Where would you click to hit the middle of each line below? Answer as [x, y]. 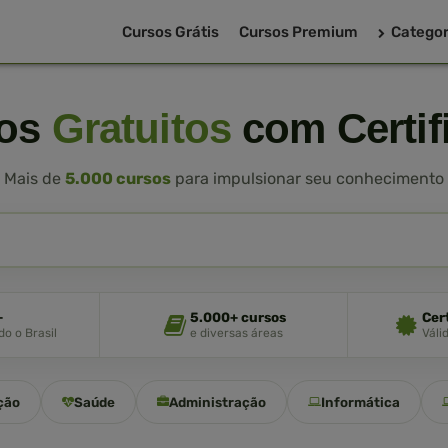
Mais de [34, 178]
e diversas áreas [237, 333]
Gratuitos [141, 128]
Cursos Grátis [170, 32]
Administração [217, 402]
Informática [360, 402]
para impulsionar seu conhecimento [307, 178]
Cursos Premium [298, 32]
